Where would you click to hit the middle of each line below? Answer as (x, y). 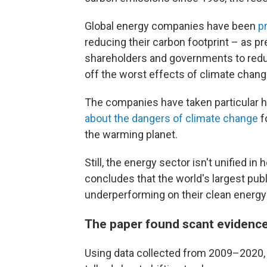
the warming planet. (131, 135)
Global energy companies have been (171, 26)
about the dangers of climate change (171, 119)
